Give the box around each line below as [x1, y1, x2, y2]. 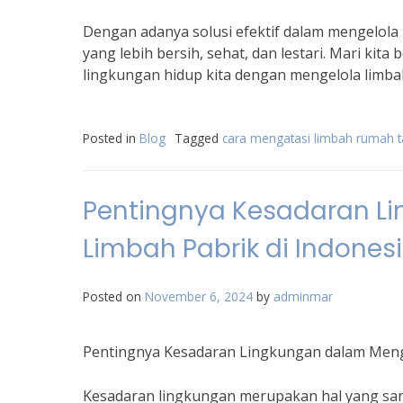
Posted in [83, 130, 139, 147]
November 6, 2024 [145, 288, 253, 305]
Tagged [175, 130, 222, 147]
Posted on [83, 288, 145, 305]
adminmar [273, 288, 333, 305]
